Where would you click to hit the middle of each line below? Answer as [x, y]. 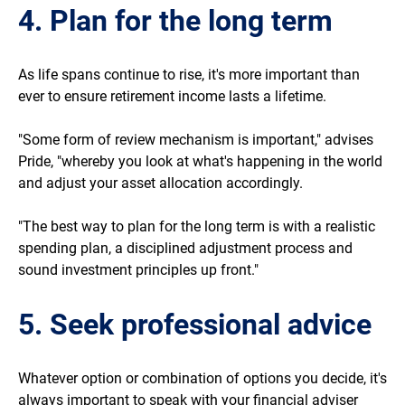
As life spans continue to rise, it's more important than [189, 75]
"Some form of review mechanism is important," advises [196, 140]
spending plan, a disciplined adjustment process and [185, 249]
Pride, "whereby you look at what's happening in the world [200, 162]
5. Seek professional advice [195, 325]
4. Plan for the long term [175, 21]
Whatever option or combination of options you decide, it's [202, 379]
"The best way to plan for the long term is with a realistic [197, 227]
